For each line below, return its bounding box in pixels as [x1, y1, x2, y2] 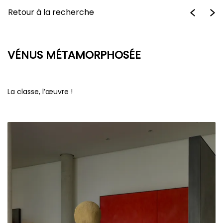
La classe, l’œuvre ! [7, 86, 73, 97]
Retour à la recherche [8, 6, 94, 18]
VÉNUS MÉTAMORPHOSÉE [7, 47, 141, 63]
